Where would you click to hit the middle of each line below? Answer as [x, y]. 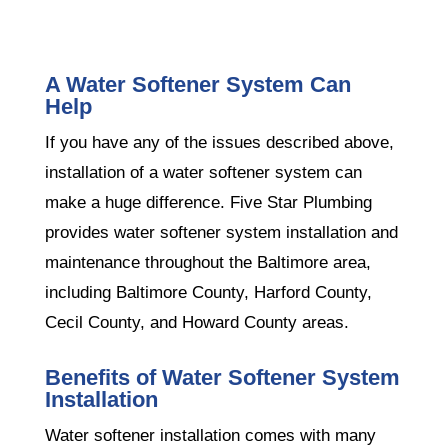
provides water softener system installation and [221, 232]
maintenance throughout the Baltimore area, [207, 262]
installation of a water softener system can [203, 172]
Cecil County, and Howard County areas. [196, 322]
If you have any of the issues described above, [219, 142]
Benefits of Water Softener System [222, 377]
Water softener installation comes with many [210, 435]
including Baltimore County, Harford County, [208, 292]
